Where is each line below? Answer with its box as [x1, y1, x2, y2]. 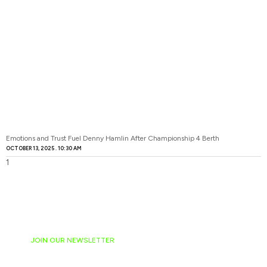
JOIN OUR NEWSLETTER [31, 235, 114, 244]
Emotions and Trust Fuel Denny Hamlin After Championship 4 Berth [6, 133, 219, 142]
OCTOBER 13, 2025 [6, 144, 55, 151]
